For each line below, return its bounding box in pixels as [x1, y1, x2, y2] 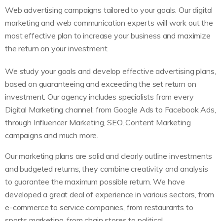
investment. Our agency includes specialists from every [5, 92, 194, 102]
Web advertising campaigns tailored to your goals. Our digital [5, 5, 213, 15]
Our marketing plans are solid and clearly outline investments [5, 151, 213, 161]
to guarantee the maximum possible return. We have [5, 177, 185, 186]
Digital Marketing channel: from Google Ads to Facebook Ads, [5, 105, 216, 114]
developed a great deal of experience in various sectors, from [5, 189, 215, 199]
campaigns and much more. [5, 130, 99, 140]
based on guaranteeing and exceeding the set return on [5, 79, 196, 89]
